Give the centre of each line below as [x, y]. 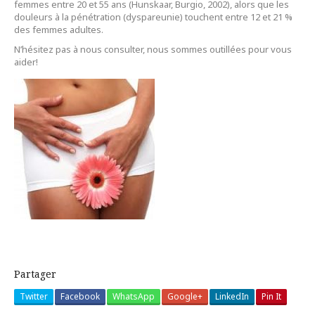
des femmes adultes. [59, 30]
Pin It [271, 296]
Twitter [34, 296]
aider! [26, 62]
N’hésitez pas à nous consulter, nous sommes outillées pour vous [153, 49]
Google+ [185, 296]
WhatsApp [134, 296]
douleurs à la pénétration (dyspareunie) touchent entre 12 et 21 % [153, 17]
